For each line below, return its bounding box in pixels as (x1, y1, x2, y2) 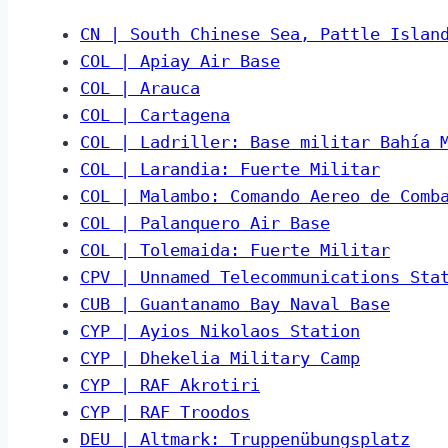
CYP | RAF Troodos (80, 402, 250, 423)
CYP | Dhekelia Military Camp (80, 348, 360, 369)
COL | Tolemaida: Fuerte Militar (80, 240, 390, 261)
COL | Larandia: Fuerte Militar (80, 159, 380, 180)
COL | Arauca (80, 78, 200, 99)
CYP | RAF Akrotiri (80, 375, 260, 396)
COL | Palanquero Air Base (80, 213, 330, 234)
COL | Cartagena (80, 105, 230, 126)
